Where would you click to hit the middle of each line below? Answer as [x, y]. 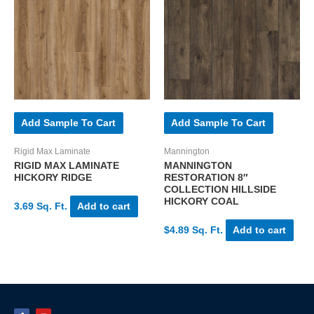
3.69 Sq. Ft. [41, 207]
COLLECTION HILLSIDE [220, 190]
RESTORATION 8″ [206, 178]
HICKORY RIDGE [53, 178]
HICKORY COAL [202, 202]
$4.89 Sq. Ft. [193, 231]
